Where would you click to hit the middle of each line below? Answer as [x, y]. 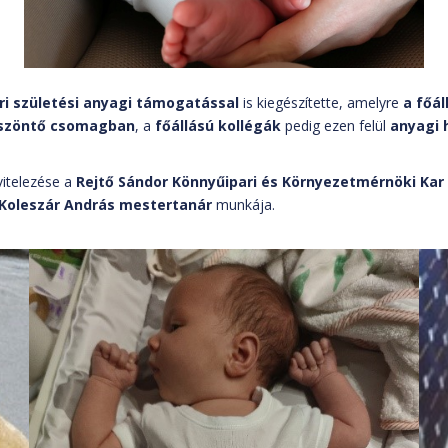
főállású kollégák [218, 125]
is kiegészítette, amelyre [321, 102]
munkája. [243, 204]
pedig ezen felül [335, 125]
